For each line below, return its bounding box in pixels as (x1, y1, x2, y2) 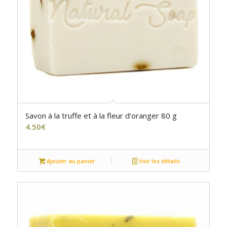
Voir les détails (137, 157, 180, 165)
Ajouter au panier (45, 157, 96, 165)
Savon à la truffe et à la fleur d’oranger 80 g (25, 110, 177, 121)
